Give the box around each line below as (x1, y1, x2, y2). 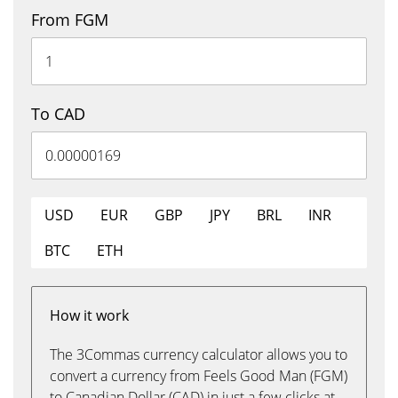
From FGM (31, 9, 108, 30)
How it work (50, 306, 129, 325)
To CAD (31, 103, 85, 124)
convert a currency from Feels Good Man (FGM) (50, 366, 347, 386)
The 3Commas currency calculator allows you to (50, 345, 347, 364)
